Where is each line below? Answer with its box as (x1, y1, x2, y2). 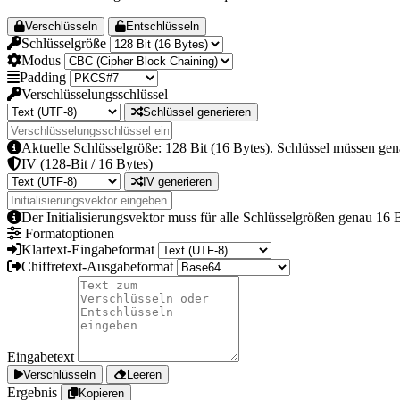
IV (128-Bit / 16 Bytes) (21, 156, 153, 172)
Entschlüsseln (126, 20, 199, 34)
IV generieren (143, 175, 212, 189)
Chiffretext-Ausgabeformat (21, 259, 173, 275)
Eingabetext (7, 349, 74, 365)
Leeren (127, 368, 162, 382)
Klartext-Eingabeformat (21, 242, 154, 258)
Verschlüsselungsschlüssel (21, 87, 168, 103)
